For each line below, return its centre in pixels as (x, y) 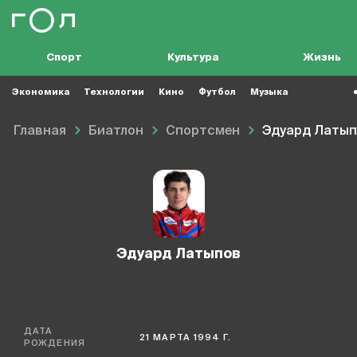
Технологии (114, 92)
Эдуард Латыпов (184, 255)
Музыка (269, 92)
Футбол (217, 92)
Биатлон (116, 131)
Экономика (41, 92)
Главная (40, 131)
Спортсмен (203, 131)
